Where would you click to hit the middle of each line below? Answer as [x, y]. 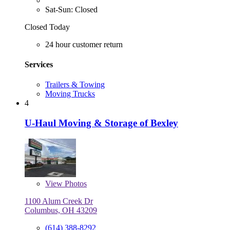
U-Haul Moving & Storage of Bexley [101, 123]
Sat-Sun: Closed [71, 9]
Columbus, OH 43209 [61, 210]
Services [39, 64]
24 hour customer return [84, 44]
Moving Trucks [70, 94]
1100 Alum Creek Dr [59, 201]
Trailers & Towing [75, 85]
